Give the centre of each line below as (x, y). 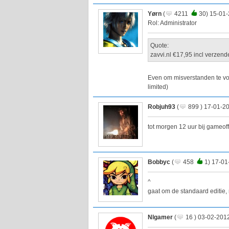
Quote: (159, 46)
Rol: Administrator (172, 23)
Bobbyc (159, 162)
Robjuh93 (162, 107)
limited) (158, 87)
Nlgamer (160, 217)
